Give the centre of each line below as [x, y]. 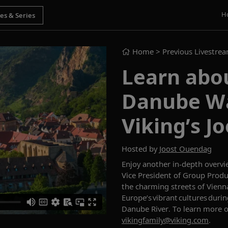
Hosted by [140, 149]
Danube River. [147, 209]
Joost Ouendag [186, 149]
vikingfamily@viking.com [165, 220]
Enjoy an [136, 164]
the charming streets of [164, 186]
